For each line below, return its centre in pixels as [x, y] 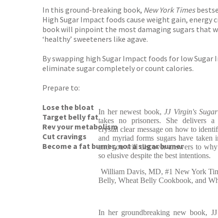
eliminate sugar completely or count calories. [118, 68]
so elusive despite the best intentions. [154, 155]
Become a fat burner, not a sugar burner [113, 146]
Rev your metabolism [80, 127]
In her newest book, [131, 112]
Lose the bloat [68, 107]
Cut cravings [64, 136]
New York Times [169, 10]
